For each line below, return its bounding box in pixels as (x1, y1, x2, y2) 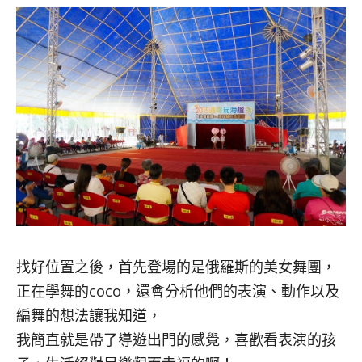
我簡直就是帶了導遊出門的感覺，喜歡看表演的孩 (16, 329, 336, 349)
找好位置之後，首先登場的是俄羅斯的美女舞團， (16, 256, 336, 276)
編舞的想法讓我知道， (16, 305, 162, 325)
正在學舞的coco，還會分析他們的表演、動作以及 (16, 280, 339, 301)
